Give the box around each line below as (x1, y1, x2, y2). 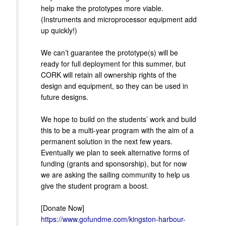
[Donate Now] (41, 203, 84, 213)
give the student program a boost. (41, 181, 149, 191)
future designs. (41, 92, 88, 102)
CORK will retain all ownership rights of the (41, 70, 177, 80)
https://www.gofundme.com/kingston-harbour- (41, 214, 186, 224)
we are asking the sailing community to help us (41, 169, 190, 180)
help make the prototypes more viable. (41, 3, 163, 14)
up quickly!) (41, 25, 77, 36)
